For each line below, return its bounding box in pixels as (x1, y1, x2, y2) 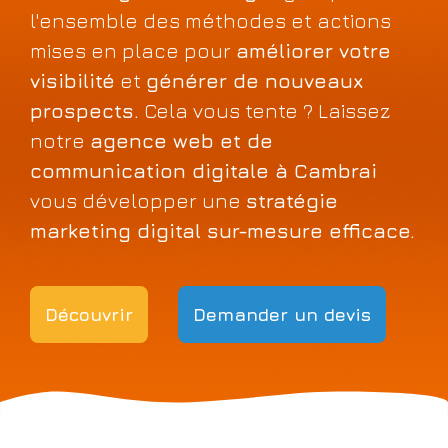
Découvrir (45, 304, 133, 325)
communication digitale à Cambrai (30, 159, 377, 182)
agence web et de (90, 129, 273, 152)
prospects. (30, 99, 139, 122)
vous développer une (30, 189, 246, 212)
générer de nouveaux (146, 69, 363, 92)
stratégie (246, 189, 338, 212)
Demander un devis (193, 304, 371, 325)
